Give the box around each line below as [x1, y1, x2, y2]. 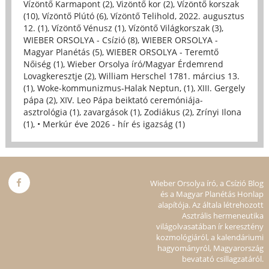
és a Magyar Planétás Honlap [160, 188, 264, 199]
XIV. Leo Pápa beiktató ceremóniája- [59, 94, 203, 106]
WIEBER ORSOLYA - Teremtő [106, 46, 219, 58]
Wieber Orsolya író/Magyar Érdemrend [67, 58, 223, 70]
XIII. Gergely [197, 82, 245, 94]
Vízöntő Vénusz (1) [51, 22, 124, 34]
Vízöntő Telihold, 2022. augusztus [110, 10, 244, 22]
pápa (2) [23, 94, 56, 106]
